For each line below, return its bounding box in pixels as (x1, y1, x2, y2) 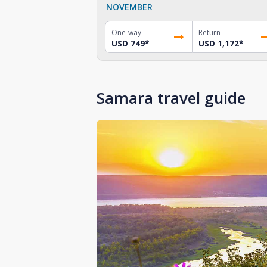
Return (198, 27, 221, 38)
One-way (111, 27, 141, 38)
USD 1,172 (198, 38, 239, 49)
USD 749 (111, 38, 145, 49)
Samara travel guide (97, 86, 246, 108)
